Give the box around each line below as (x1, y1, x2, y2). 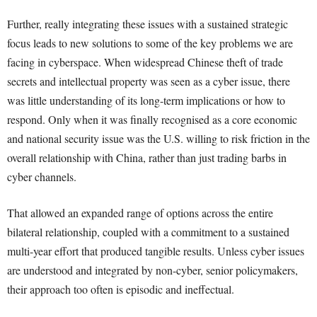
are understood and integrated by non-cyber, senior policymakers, (7, 263, 298, 277)
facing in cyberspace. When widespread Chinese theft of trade (7, 54, 283, 69)
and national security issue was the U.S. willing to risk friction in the (7, 131, 310, 146)
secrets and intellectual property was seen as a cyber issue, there (7, 74, 290, 88)
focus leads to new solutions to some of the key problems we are (7, 35, 293, 50)
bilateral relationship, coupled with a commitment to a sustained (7, 224, 289, 239)
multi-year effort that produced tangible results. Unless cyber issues (7, 243, 304, 258)
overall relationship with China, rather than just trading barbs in (7, 150, 287, 165)
